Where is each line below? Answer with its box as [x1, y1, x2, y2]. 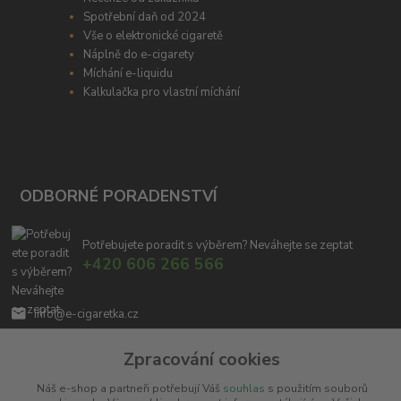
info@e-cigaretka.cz [33, 305, 139, 322]
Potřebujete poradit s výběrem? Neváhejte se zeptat [81, 237, 353, 254]
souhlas [222, 381, 265, 396]
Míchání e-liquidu [83, 65, 174, 82]
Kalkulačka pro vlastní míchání [83, 84, 241, 101]
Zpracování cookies [124, 347, 280, 371]
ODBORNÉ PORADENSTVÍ [19, 185, 218, 208]
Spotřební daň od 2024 [83, 9, 207, 26]
